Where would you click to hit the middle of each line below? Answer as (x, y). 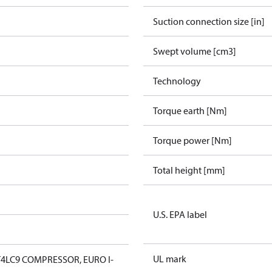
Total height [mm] (189, 170)
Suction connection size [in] (209, 21)
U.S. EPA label (180, 214)
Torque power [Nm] (192, 140)
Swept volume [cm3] (195, 51)
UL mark (170, 259)
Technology (177, 81)
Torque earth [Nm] (190, 110)
